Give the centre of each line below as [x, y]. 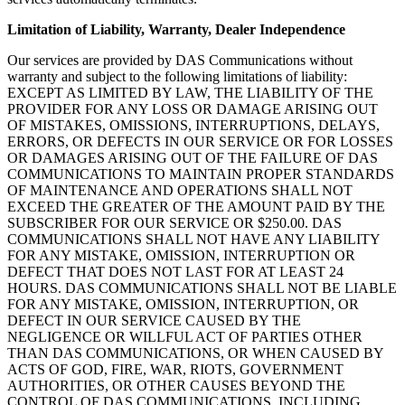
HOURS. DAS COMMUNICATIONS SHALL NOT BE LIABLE [202, 288]
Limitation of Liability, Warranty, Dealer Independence [176, 29]
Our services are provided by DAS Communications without [180, 60]
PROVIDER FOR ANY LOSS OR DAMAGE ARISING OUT [193, 109]
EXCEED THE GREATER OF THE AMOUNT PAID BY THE [196, 207]
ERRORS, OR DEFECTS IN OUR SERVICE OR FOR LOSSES [200, 141]
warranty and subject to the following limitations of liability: [177, 76]
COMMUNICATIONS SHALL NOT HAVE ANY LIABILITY [193, 239]
